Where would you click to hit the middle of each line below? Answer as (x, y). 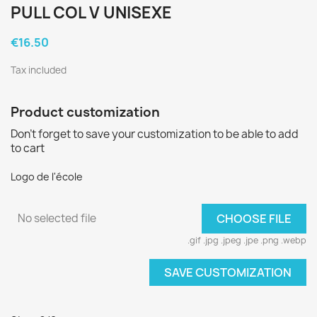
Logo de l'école (47, 177)
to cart (28, 149)
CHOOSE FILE (254, 219)
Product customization (85, 113)
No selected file (57, 219)
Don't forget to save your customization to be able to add (155, 134)
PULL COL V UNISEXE (91, 13)
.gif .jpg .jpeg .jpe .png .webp (247, 241)
